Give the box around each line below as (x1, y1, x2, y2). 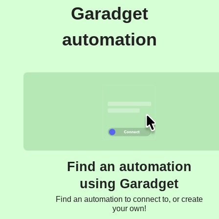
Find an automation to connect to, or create (55, 195, 203, 203)
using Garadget (80, 176, 178, 191)
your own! (112, 204, 146, 213)
